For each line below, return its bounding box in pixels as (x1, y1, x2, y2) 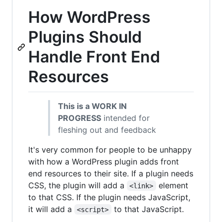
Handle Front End (28, 47, 160, 66)
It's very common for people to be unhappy (28, 144, 192, 155)
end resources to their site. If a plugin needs (28, 168, 193, 178)
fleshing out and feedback (58, 124, 156, 135)
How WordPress (28, 7, 151, 27)
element (156, 180, 191, 190)
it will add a (28, 204, 74, 214)
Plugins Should (28, 27, 142, 47)
